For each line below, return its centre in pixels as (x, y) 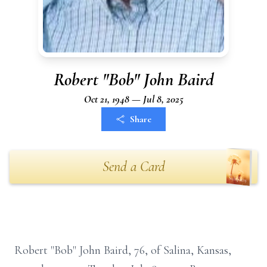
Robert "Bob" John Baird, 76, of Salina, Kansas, (123, 250)
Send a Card (133, 167)
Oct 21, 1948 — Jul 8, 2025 (133, 99)
